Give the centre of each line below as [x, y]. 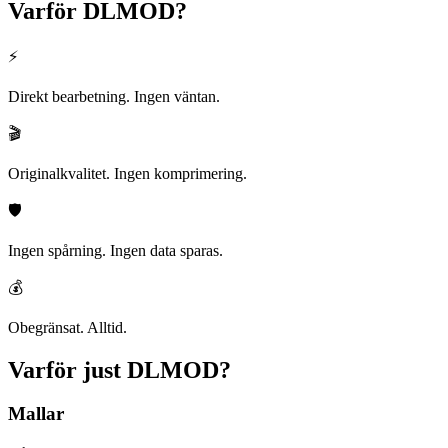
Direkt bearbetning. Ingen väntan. [114, 96]
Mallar [36, 414]
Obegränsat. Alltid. [67, 327]
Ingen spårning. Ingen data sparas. [115, 250]
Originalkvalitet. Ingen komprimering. [127, 173]
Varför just [64, 369]
